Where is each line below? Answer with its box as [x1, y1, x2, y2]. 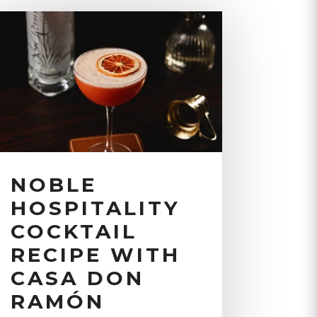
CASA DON [10, 265, 144, 290]
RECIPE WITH [10, 242, 180, 267]
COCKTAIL [10, 219, 137, 243]
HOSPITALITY [10, 195, 180, 220]
